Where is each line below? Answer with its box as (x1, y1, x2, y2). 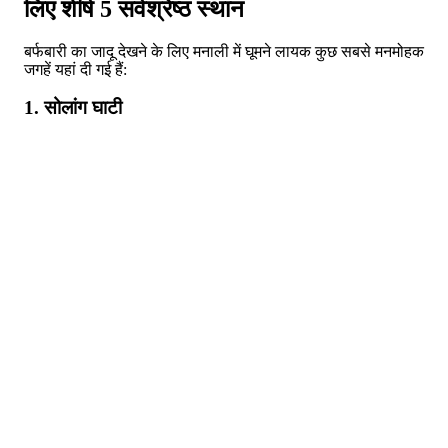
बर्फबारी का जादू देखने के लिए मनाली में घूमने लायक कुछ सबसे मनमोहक (24, 42, 424, 60)
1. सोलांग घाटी (24, 97, 122, 119)
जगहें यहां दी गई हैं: (24, 60, 127, 78)
